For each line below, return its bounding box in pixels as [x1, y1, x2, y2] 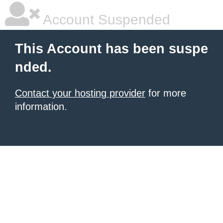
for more [145, 88, 186, 99]
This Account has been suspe [15, 41, 208, 56]
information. [15, 101, 67, 112]
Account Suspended [40, 12, 170, 27]
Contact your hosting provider [15, 88, 145, 99]
